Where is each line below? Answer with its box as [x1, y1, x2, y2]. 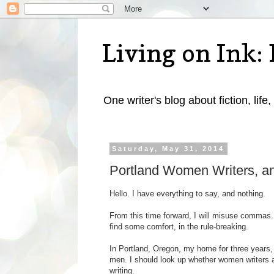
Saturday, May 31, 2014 [112, 145, 225, 152]
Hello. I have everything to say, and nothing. [109, 188, 265, 198]
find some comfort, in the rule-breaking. [109, 221, 248, 231]
